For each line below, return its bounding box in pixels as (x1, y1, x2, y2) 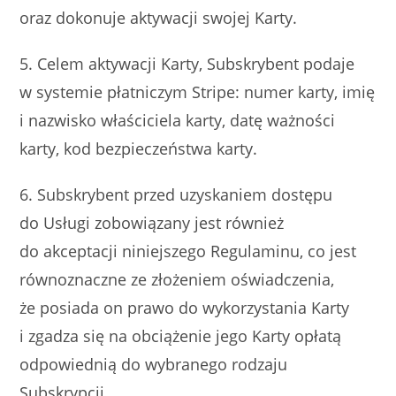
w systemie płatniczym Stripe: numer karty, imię (19, 81, 376, 103)
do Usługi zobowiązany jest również (19, 212, 285, 233)
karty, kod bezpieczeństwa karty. (19, 138, 258, 159)
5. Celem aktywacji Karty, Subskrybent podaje (19, 53, 355, 74)
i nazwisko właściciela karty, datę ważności (19, 110, 336, 131)
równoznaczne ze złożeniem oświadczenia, (19, 269, 335, 290)
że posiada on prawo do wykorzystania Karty (19, 297, 350, 318)
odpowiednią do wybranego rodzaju (19, 354, 288, 375)
